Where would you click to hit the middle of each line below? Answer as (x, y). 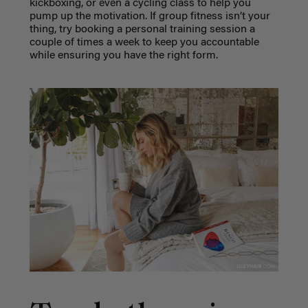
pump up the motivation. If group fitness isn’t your (150, 16)
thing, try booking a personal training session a (142, 29)
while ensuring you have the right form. (123, 55)
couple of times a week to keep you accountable (144, 42)
